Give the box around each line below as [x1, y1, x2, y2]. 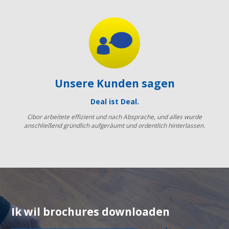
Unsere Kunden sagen [62, 76, 175, 91]
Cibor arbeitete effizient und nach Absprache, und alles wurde [27, 112, 202, 121]
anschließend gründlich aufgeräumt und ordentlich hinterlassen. [24, 121, 205, 129]
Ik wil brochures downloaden [15, 204, 170, 219]
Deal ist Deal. [90, 96, 139, 106]
